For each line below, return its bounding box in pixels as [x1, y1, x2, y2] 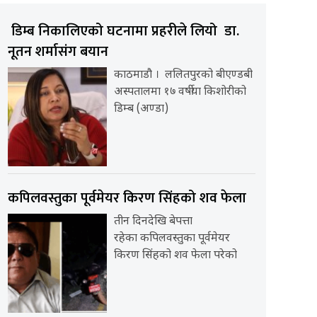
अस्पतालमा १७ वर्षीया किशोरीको [113, 84, 246, 100]
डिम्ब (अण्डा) [113, 101, 168, 117]
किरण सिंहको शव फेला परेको [113, 248, 237, 263]
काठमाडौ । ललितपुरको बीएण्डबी [113, 67, 253, 83]
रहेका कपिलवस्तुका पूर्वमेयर [113, 231, 230, 246]
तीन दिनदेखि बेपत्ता [113, 214, 192, 229]
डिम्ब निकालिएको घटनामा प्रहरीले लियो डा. [7, 18, 239, 43]
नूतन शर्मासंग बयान [7, 39, 112, 64]
